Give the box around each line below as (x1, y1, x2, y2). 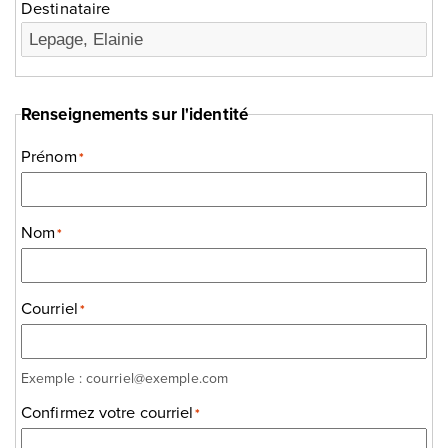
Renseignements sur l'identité (21, 102, 248, 127)
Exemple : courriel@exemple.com (21, 367, 228, 388)
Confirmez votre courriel (21, 399, 194, 423)
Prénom (21, 143, 77, 167)
